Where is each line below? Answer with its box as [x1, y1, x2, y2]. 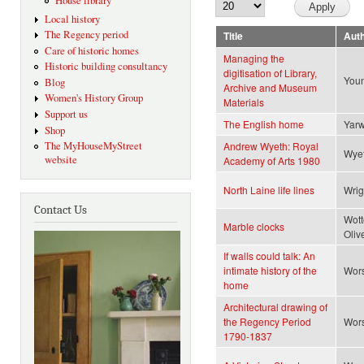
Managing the [223, 51, 284, 66]
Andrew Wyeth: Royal [223, 139, 318, 154]
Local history [44, 11, 100, 26]
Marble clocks [223, 219, 284, 234]
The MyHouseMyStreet [44, 139, 142, 154]
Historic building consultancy [44, 59, 167, 74]
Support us [44, 106, 88, 121]
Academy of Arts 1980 [223, 154, 320, 168]
